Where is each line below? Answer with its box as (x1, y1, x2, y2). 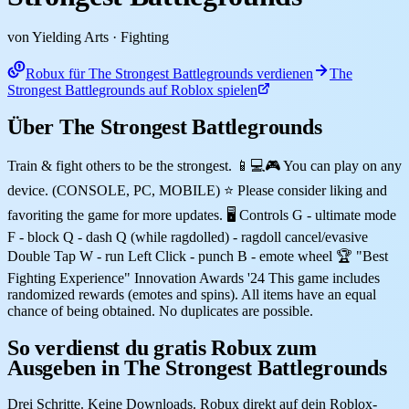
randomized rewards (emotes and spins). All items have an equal (7, 286, 376, 302)
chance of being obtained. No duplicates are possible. (7, 302, 313, 319)
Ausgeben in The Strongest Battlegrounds (7, 355, 387, 380)
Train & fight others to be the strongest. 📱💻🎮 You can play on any (7, 157, 402, 173)
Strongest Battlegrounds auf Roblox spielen (7, 81, 257, 98)
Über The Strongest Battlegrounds (7, 114, 322, 139)
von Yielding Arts (7, 28, 109, 45)
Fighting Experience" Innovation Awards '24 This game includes (7, 269, 380, 286)
